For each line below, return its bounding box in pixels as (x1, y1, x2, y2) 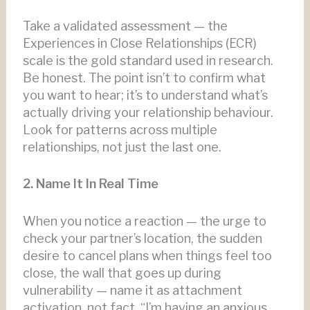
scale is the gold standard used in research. (22, 53, 273, 68)
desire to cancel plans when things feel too (22, 248, 272, 264)
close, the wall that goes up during (22, 266, 221, 281)
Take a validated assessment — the (22, 18, 228, 33)
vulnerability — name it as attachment (22, 283, 242, 298)
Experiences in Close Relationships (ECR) (22, 35, 257, 51)
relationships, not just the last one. (22, 139, 221, 154)
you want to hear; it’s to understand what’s (22, 87, 268, 102)
